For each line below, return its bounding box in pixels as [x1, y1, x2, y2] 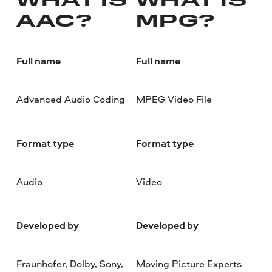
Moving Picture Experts [135, 257, 242, 271]
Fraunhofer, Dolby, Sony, [16, 257, 124, 271]
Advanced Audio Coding [16, 92, 126, 106]
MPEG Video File [135, 92, 212, 106]
